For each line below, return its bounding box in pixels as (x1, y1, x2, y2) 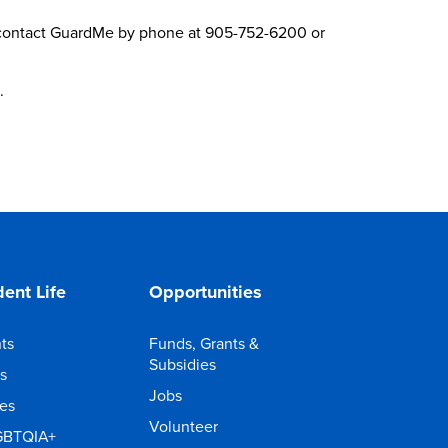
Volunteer (149, 415, 219, 437)
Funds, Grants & (149, 332, 260, 354)
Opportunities (149, 279, 263, 305)
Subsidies (149, 353, 217, 375)
